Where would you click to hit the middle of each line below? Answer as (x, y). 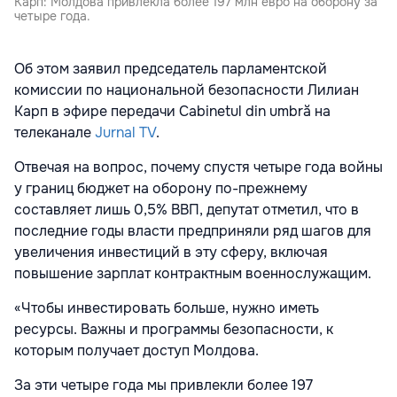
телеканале (53, 133)
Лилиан (333, 90)
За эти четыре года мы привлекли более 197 (163, 385)
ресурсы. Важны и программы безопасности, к (174, 330)
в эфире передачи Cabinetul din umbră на (189, 112)
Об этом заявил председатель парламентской (171, 69)
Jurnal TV (125, 133)
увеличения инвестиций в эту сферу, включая (171, 253)
